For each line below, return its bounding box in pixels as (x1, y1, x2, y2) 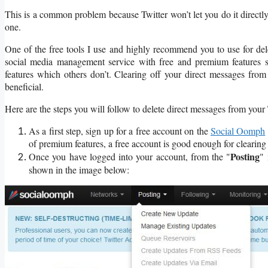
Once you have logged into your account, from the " (29, 150, 231, 163)
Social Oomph (211, 124, 266, 137)
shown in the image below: (29, 163, 129, 176)
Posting (230, 149, 260, 163)
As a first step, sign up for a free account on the (29, 124, 211, 137)
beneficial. (5, 80, 44, 93)
